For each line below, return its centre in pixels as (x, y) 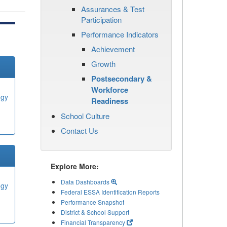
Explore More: (75, 166)
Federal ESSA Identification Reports (110, 192)
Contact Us (80, 130)
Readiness (110, 101)
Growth (103, 64)
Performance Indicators (120, 34)
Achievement (113, 49)
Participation (101, 20)
